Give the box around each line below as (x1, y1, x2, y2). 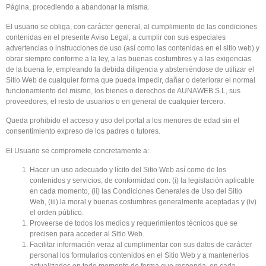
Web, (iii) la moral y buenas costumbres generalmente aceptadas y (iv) (30, 197, 256, 206)
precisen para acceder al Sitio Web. (30, 229, 144, 238)
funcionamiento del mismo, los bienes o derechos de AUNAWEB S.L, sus (6, 86, 240, 95)
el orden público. (30, 208, 84, 217)
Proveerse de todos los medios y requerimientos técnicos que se (30, 218, 237, 227)
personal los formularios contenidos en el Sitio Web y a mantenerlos (30, 251, 249, 259)
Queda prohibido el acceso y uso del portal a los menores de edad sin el (6, 116, 239, 125)
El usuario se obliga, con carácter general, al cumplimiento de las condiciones (6, 22, 257, 31)
